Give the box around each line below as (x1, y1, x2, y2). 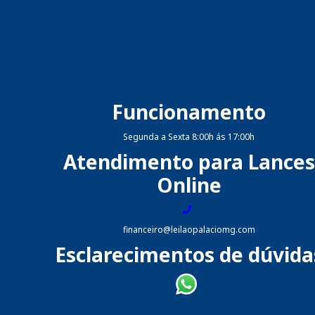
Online (156, 171, 221, 198)
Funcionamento (112, 98, 266, 125)
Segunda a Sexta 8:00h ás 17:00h (123, 130, 255, 143)
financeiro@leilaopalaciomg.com (122, 223, 255, 236)
